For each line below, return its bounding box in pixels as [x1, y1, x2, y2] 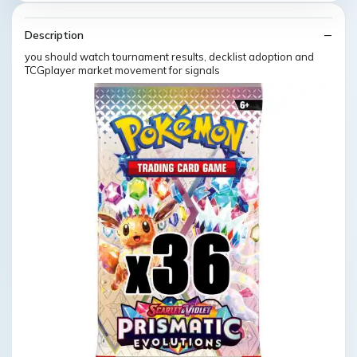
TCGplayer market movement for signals [25, 64, 220, 76]
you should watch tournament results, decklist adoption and [25, 50, 314, 63]
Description [25, 28, 84, 42]
